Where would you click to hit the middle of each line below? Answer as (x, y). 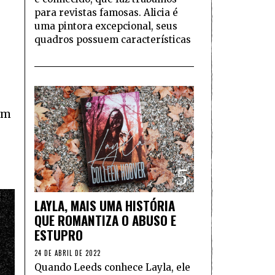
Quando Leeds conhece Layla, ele (112, 268)
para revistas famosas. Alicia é (106, 12)
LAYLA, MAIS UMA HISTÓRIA (105, 206)
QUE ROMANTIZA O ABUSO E (105, 220)
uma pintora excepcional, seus (106, 26)
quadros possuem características (113, 39)
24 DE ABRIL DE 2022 (68, 253)
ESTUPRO (59, 235)
